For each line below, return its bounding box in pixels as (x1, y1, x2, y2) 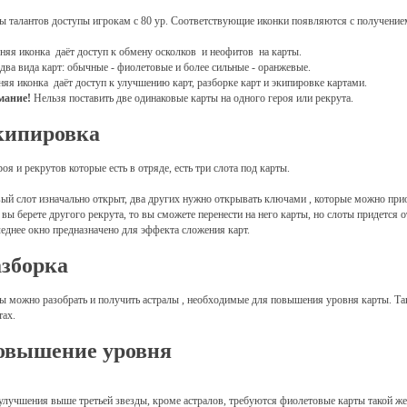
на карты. (259, 45, 302, 58)
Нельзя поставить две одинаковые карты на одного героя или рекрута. (34, 92, 353, 104)
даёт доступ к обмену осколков (53, 45, 199, 58)
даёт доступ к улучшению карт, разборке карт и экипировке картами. (54, 76, 367, 89)
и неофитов (202, 45, 256, 58)
